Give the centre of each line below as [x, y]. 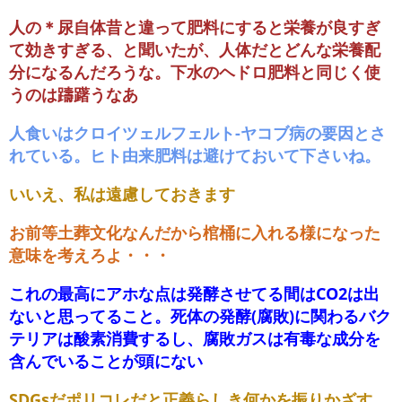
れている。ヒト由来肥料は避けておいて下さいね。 [195, 156]
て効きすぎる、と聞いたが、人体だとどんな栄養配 [195, 50]
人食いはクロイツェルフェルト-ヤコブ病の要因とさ [197, 133]
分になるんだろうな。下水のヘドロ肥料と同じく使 [195, 72]
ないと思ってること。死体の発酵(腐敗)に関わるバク [200, 316]
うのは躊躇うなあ [74, 95]
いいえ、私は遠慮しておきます [122, 194]
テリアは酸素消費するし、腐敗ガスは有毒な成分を [195, 339]
